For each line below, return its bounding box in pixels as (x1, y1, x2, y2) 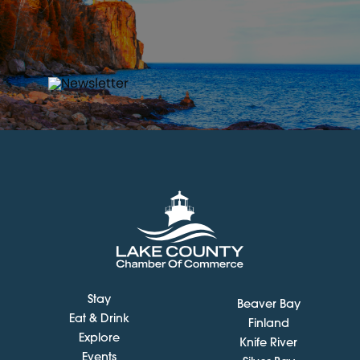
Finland (247, 317, 289, 330)
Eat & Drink (68, 313, 129, 325)
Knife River (239, 337, 298, 350)
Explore (78, 332, 120, 345)
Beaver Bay (236, 298, 301, 311)
